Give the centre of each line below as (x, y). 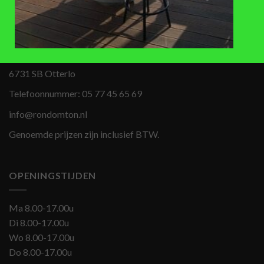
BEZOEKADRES (46, 21)
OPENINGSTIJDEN (53, 176)
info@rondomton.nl (48, 114)
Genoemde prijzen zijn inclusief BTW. (84, 134)
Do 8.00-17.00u (40, 252)
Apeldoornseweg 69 (49, 53)
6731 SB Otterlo (42, 73)
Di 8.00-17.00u (39, 222)
